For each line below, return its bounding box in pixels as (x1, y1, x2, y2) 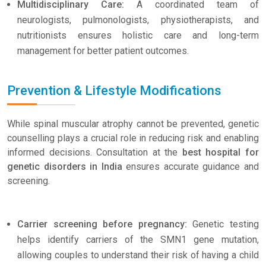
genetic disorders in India (7, 161, 122, 172)
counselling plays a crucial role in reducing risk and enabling (7, 132, 259, 144)
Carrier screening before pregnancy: (17, 218, 193, 230)
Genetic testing (192, 218, 259, 230)
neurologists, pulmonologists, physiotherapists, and (17, 14, 259, 26)
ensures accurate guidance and (122, 161, 259, 172)
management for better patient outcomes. (17, 45, 189, 56)
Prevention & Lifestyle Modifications (7, 83, 221, 98)
